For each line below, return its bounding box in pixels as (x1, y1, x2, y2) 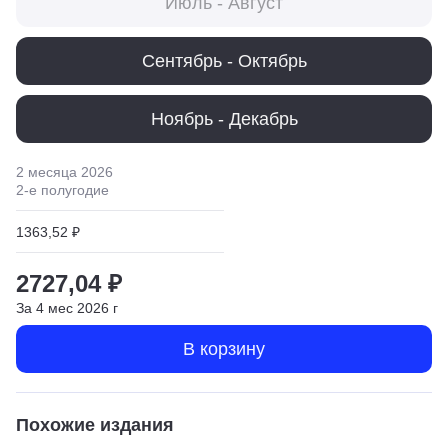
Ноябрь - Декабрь (150, 108, 298, 129)
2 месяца (16, 163, 77, 180)
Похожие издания (16, 414, 174, 435)
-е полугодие (24, 181, 109, 198)
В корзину (183, 338, 265, 359)
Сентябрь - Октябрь (141, 50, 307, 71)
